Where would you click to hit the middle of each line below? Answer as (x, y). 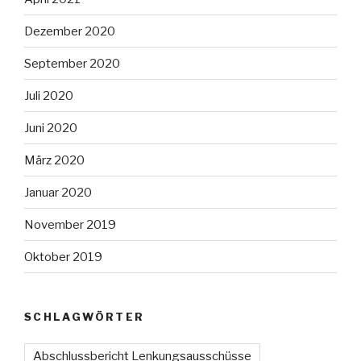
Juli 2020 (49, 95)
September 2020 (72, 63)
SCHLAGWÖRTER (85, 317)
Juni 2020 (51, 128)
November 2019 (70, 224)
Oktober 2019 (63, 257)
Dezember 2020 (70, 31)
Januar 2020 (58, 192)
